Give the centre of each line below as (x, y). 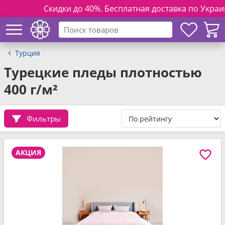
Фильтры (44, 118)
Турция (28, 53)
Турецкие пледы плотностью (103, 72)
